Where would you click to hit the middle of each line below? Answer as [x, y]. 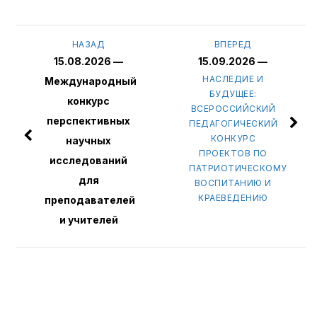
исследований [89, 161]
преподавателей [90, 200]
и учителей [88, 220]
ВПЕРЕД [233, 45]
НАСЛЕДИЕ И [233, 79]
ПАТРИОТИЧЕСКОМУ [238, 168]
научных [89, 141]
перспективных [89, 121]
